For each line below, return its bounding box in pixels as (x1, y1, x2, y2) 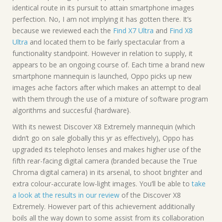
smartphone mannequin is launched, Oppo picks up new (12, 71, 192, 81)
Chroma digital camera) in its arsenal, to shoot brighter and (12, 167, 202, 177)
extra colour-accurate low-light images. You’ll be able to (12, 178, 192, 188)
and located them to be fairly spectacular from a (28, 37, 185, 47)
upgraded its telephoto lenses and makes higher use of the (12, 144, 201, 154)
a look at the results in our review (12, 190, 119, 200)
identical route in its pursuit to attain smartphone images (12, 2, 194, 12)
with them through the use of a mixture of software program (12, 94, 208, 104)
